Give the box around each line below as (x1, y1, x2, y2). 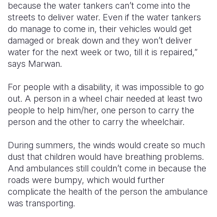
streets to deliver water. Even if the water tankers (8, 12, 201, 22)
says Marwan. (8, 59, 62, 69)
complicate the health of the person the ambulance (8, 186, 208, 197)
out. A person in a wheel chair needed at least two (8, 93, 202, 104)
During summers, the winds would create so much (8, 140, 205, 150)
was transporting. (8, 198, 75, 208)
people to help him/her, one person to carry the (8, 105, 194, 115)
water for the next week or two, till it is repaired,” (8, 47, 198, 57)
